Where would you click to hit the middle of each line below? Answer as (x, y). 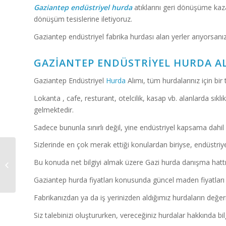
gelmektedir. (54, 109)
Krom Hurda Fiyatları (49, 164)
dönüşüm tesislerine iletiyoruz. (83, 19)
